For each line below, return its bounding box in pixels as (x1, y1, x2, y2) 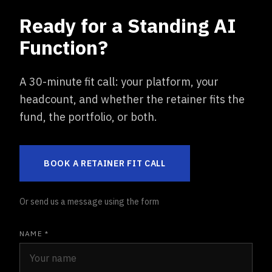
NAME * (19, 229, 49, 238)
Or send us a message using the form (19, 196, 159, 207)
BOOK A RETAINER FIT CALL (44, 158, 166, 169)
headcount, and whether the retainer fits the (19, 92, 245, 106)
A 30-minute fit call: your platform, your (19, 75, 219, 89)
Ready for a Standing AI (19, 13, 236, 38)
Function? (19, 35, 108, 60)
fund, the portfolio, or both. (19, 110, 157, 124)
